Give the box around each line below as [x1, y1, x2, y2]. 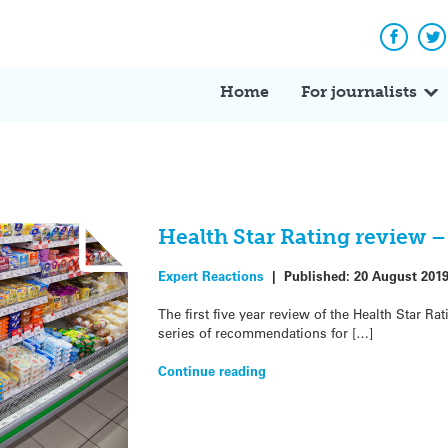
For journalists [301, 81, 417, 101]
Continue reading [157, 362, 266, 379]
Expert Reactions [157, 266, 264, 284]
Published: [283, 266, 354, 284]
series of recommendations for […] [157, 323, 373, 341]
